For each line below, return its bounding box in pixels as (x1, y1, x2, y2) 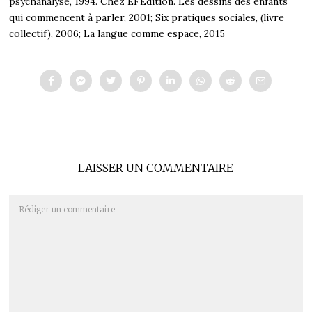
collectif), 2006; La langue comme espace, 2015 (9, 26, 226, 40)
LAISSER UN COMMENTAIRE (78, 160, 234, 175)
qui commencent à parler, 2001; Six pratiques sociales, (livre (9, 10, 285, 24)
